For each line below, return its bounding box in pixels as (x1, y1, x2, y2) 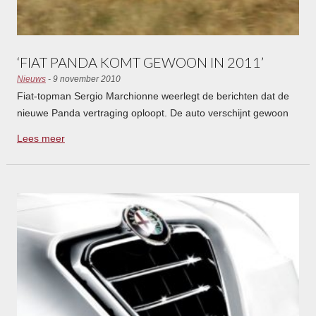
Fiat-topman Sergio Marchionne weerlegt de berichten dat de (16, 90, 289, 102)
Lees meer (16, 132, 65, 144)
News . (16, 140, 47, 152)
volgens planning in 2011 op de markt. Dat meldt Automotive (16, 123, 285, 135)
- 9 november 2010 (45, 73, 121, 84)
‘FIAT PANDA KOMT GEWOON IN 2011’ (16, 53, 264, 71)
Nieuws (16, 73, 46, 84)
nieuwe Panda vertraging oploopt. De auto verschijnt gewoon (16, 107, 288, 119)
